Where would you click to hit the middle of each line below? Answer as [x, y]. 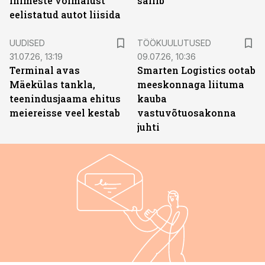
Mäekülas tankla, [52, 84]
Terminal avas [45, 70]
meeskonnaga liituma [191, 84]
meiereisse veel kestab [65, 113]
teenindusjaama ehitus [65, 98]
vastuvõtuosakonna [187, 113]
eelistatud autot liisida [65, 14]
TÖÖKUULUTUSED [174, 43]
